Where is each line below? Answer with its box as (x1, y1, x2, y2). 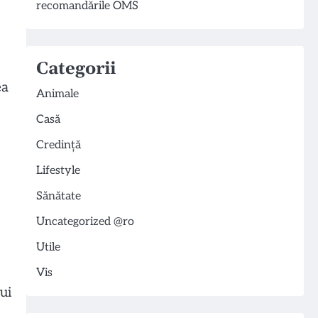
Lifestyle (35, 164, 80, 177)
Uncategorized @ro (35, 215, 134, 229)
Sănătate (35, 190, 81, 203)
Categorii (35, 58, 116, 79)
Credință (35, 138, 81, 152)
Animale (35, 87, 79, 101)
